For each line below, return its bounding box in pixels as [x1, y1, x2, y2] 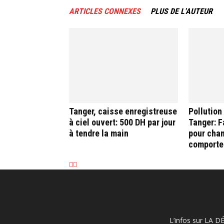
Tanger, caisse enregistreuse [69, 106, 177, 116]
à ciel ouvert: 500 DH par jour [69, 117, 175, 127]
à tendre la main [69, 128, 128, 138]
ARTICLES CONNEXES [69, 6, 140, 16]
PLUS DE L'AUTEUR [150, 6, 212, 16]
